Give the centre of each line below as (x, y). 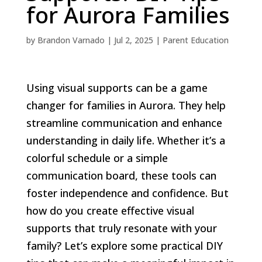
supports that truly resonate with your (121, 228)
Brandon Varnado (71, 40)
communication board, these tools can (121, 175)
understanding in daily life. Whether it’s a (125, 140)
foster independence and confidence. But (127, 193)
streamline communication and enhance (124, 123)
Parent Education (195, 40)
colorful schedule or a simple (97, 158)
